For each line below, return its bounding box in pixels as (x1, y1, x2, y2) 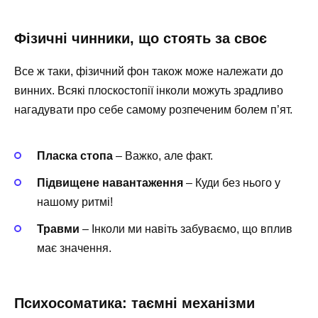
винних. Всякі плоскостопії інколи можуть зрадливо (14, 84, 283, 97)
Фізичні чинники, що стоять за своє (14, 30, 267, 46)
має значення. (37, 242, 111, 255)
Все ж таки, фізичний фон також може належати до (14, 65, 283, 77)
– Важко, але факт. (113, 149, 213, 162)
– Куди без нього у (183, 177, 280, 190)
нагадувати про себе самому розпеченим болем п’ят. (14, 103, 292, 116)
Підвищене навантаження (37, 177, 183, 190)
